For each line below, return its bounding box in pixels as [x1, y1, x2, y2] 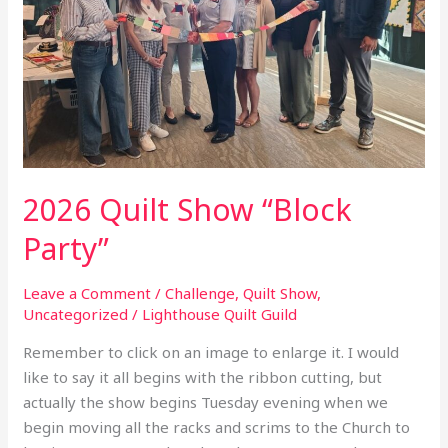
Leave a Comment [23, 283, 152, 304]
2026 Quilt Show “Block [23, 189, 353, 231]
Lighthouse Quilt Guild [142, 304, 298, 325]
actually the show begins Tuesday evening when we [23, 392, 389, 413]
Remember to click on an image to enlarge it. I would [23, 342, 400, 363]
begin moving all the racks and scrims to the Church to [23, 417, 411, 438]
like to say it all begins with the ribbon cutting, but [23, 367, 383, 388]
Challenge [165, 283, 236, 304]
